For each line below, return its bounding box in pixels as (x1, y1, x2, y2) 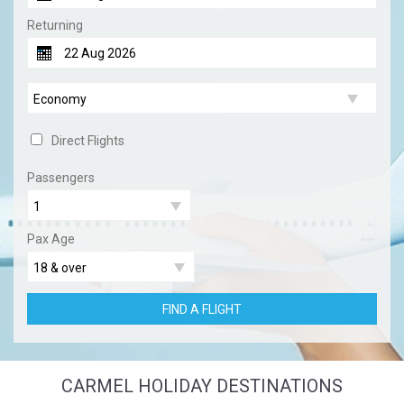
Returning (27, 18, 83, 33)
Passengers (27, 170, 95, 186)
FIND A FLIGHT (162, 301, 242, 317)
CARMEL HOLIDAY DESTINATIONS (61, 375, 343, 398)
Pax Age (27, 232, 75, 247)
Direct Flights (51, 133, 124, 149)
